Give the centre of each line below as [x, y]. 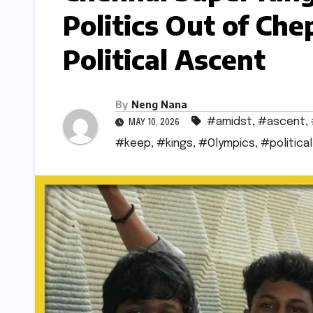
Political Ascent [164, 59]
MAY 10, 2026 [154, 123]
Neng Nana [159, 105]
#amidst [230, 122]
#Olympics [227, 144]
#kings [175, 144]
